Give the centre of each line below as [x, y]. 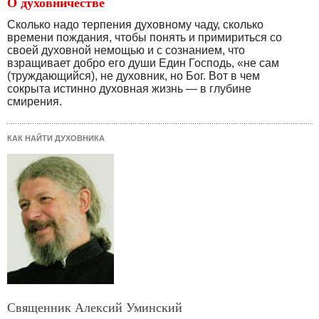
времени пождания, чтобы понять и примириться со [145, 38]
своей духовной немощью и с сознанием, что [126, 51]
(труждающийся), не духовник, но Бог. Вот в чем [134, 76]
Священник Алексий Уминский [95, 307]
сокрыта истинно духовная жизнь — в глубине [129, 89]
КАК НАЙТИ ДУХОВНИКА [56, 138]
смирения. [35, 102]
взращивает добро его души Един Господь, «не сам [143, 63]
